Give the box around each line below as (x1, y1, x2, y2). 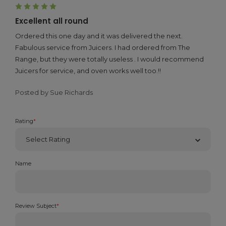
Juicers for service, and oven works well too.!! (15, 67, 161, 75)
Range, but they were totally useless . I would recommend (15, 55, 204, 64)
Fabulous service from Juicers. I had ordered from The (15, 43, 190, 52)
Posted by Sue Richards (15, 88, 93, 97)
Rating (15, 118, 33, 125)
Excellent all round (15, 16, 88, 27)
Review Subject (15, 202, 56, 210)
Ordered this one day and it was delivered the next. (15, 32, 183, 40)
